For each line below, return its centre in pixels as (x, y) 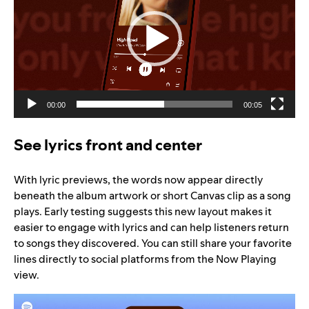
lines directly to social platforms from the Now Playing (145, 259)
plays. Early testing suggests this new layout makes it (143, 211)
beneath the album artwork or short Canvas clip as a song (152, 195)
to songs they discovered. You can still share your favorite (153, 243)
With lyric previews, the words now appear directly (138, 179)
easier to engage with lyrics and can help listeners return (151, 227)
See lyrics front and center (108, 144)
